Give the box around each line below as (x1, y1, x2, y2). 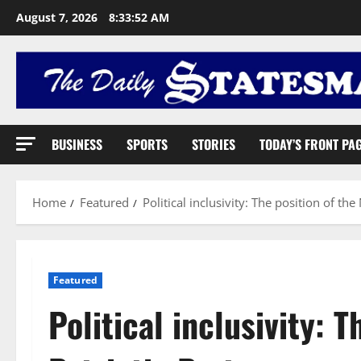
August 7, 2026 (16, 10, 101, 25)
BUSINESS (52, 134, 102, 154)
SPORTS (127, 134, 168, 154)
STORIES (192, 134, 235, 154)
